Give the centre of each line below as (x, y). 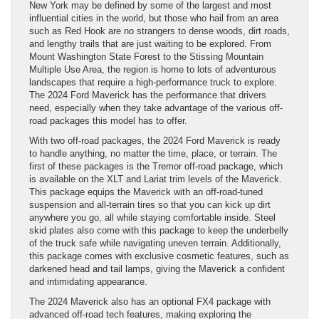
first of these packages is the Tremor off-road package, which (156, 167)
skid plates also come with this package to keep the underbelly (159, 231)
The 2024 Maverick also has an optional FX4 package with (150, 302)
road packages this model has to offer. (108, 121)
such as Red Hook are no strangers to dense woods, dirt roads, (159, 31)
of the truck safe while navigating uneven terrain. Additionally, (155, 244)
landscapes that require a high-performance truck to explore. (153, 83)
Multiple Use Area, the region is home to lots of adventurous (153, 70)
